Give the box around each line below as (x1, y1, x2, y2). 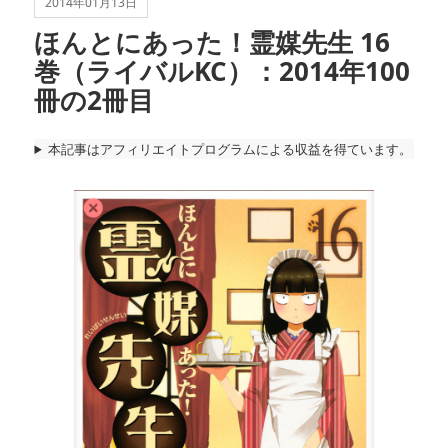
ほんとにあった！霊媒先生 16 (34, 24, 391, 60)
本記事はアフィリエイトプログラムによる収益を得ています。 (48, 140, 413, 158)
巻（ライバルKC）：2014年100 (34, 53, 411, 89)
